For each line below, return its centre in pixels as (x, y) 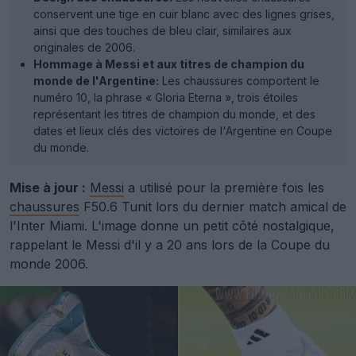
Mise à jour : (48, 188)
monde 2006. (49, 264)
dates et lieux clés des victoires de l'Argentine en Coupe (183, 131)
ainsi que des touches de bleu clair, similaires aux (163, 31)
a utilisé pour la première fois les (224, 188)
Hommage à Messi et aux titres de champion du (169, 64)
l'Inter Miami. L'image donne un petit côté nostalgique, (172, 226)
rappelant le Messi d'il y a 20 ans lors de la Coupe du (170, 245)
